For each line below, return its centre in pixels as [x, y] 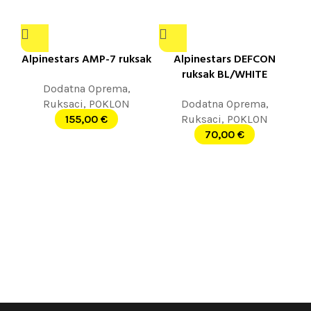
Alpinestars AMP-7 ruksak [86, 60]
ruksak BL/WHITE [225, 75]
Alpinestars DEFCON [225, 60]
